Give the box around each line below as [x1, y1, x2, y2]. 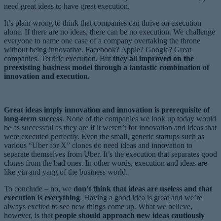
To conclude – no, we [4, 184, 72, 193]
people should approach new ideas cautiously [55, 211, 205, 220]
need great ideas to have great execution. [4, 2, 130, 11]
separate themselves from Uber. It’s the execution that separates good [4, 150, 217, 159]
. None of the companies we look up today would [62, 114, 216, 123]
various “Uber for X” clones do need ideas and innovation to [4, 141, 192, 150]
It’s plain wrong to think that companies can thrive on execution [4, 19, 201, 28]
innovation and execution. [4, 72, 90, 81]
